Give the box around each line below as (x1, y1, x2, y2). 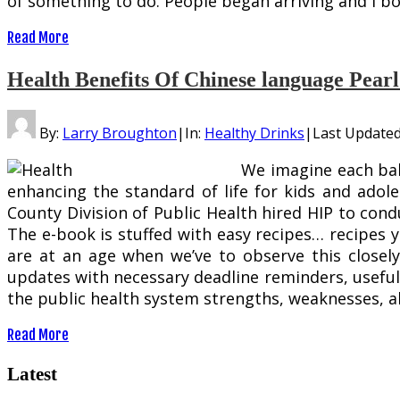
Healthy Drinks (204, 122, 304, 143)
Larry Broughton (62, 122, 177, 143)
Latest (7, 362, 57, 384)
